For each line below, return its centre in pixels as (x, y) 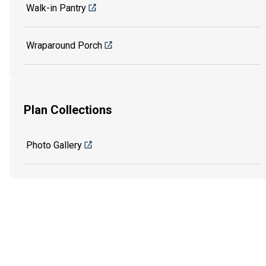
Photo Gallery (54, 145)
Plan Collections (68, 110)
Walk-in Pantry (56, 8)
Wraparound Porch (64, 45)
